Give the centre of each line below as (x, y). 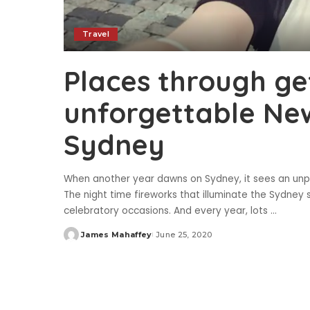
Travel (96, 34)
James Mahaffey (117, 235)
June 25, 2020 (184, 235)
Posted (80, 240)
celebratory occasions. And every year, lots (167, 211)
